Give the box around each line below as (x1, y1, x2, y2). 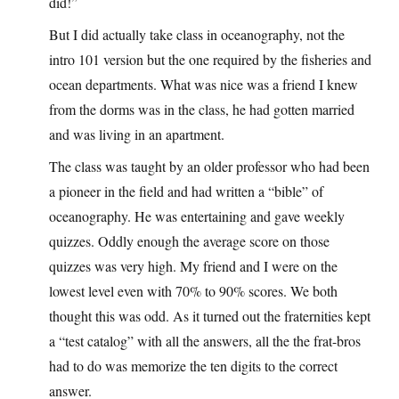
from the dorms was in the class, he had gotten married (49, 99, 354, 118)
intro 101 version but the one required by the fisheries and (49, 49, 371, 69)
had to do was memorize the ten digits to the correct (49, 355, 338, 375)
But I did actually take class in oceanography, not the (49, 24, 345, 44)
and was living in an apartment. (49, 124, 224, 143)
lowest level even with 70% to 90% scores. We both (49, 281, 338, 300)
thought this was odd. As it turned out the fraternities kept (49, 305, 370, 325)
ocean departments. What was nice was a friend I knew (49, 74, 358, 94)
